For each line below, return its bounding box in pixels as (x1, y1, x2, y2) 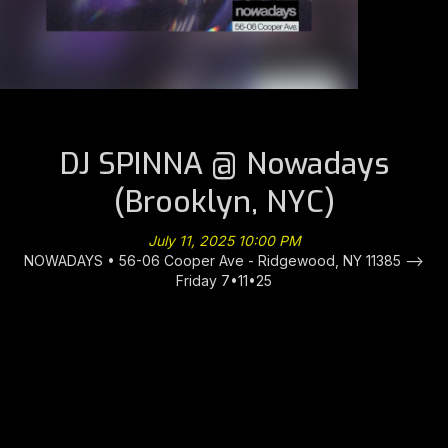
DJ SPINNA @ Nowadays (59, 144, 389, 184)
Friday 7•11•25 (176, 272, 272, 289)
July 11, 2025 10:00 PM (147, 232, 301, 249)
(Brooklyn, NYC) (113, 182, 335, 222)
